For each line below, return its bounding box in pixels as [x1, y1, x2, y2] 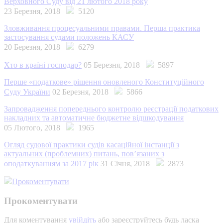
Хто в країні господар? [4, 60, 82, 69]
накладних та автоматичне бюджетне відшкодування [4, 113, 184, 122]
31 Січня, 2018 [101, 159, 156, 168]
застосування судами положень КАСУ [4, 32, 134, 41]
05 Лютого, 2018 [4, 123, 66, 132]
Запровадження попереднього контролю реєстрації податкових [4, 104, 219, 113]
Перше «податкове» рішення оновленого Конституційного [4, 77, 204, 86]
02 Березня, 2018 [52, 87, 114, 96]
